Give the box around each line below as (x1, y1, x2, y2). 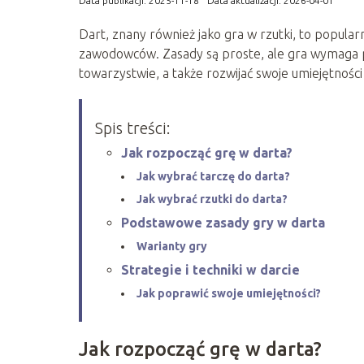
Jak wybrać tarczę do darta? (136, 169, 290, 183)
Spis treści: (95, 118, 171, 137)
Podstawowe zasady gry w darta (121, 214, 325, 230)
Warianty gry (136, 239, 207, 253)
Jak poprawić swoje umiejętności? (136, 286, 321, 300)
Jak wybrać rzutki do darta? (136, 192, 288, 206)
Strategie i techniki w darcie (121, 262, 300, 277)
